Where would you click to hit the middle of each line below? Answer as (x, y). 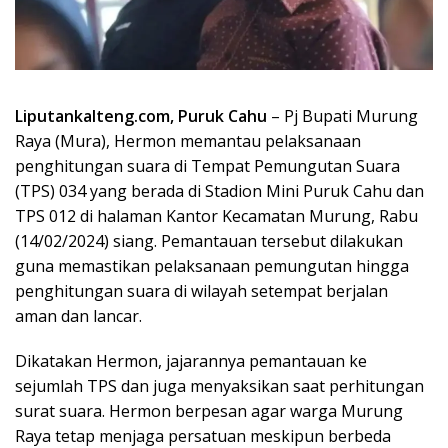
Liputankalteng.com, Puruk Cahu (141, 115)
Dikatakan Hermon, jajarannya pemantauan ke (191, 360)
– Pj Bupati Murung (342, 115)
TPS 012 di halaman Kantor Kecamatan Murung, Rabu (216, 215)
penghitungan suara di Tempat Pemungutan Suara (207, 165)
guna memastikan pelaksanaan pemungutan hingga (212, 265)
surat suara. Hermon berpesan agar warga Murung (209, 410)
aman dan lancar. (78, 315)
